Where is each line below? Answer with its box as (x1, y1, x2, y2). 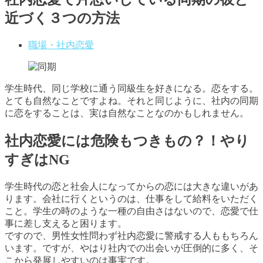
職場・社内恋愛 (28, 40, 94, 50)
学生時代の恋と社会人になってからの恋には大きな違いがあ (5, 181, 258, 192)
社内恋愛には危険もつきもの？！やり (5, 133, 249, 149)
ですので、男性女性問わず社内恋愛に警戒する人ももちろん (5, 231, 258, 241)
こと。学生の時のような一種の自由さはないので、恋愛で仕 (5, 206, 258, 217)
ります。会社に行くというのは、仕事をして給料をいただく (5, 194, 258, 204)
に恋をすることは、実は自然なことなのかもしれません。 (5, 108, 249, 119)
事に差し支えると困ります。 (5, 218, 127, 229)
